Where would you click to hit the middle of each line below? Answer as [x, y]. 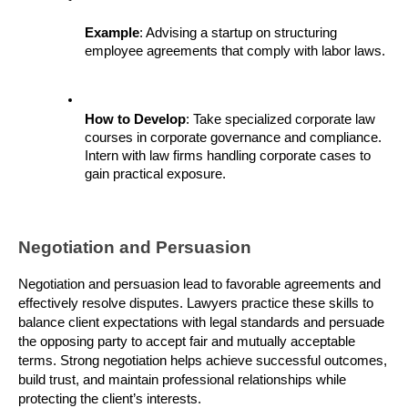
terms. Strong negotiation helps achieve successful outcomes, [203, 360]
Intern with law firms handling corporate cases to [228, 155]
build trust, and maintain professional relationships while [182, 379]
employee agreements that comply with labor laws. [235, 51]
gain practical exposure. [155, 173]
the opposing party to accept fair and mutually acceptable [187, 341]
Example [112, 33]
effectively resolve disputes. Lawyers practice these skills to [196, 303]
